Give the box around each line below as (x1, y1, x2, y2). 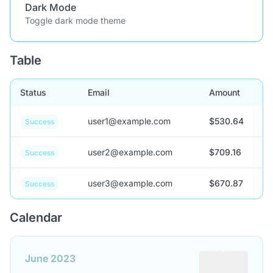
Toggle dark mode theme (25, 15, 126, 26)
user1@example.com (88, 116, 171, 126)
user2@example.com (88, 147, 172, 157)
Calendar (10, 210, 62, 225)
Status (20, 87, 46, 97)
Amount (209, 87, 240, 97)
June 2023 (25, 252, 76, 264)
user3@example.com (88, 178, 172, 188)
